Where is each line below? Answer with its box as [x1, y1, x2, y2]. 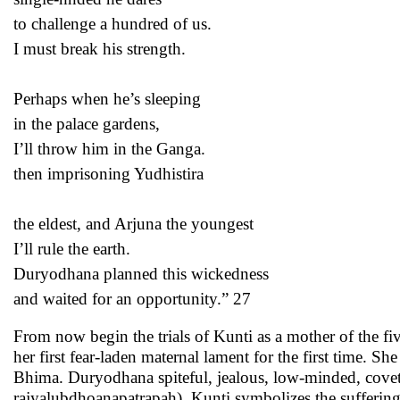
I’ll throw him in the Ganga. [13, 139, 205, 158]
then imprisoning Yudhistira [13, 164, 204, 183]
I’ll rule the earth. [13, 239, 130, 258]
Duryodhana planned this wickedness [13, 264, 269, 283]
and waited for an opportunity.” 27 [13, 289, 251, 308]
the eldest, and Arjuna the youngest [13, 214, 254, 233]
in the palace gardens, [13, 114, 160, 133]
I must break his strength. [13, 39, 186, 58]
